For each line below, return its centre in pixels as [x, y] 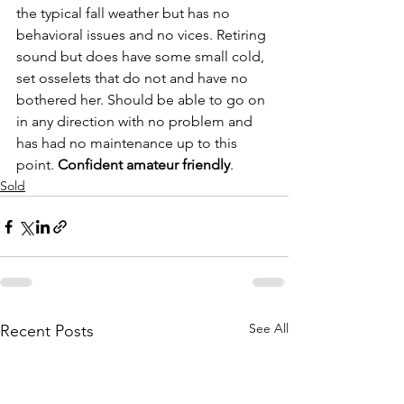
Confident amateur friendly [144, 165]
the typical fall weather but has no [125, 13]
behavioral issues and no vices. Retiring [143, 35]
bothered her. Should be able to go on [142, 100]
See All [269, 328]
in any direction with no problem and [136, 121]
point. [37, 165]
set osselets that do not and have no [134, 78]
